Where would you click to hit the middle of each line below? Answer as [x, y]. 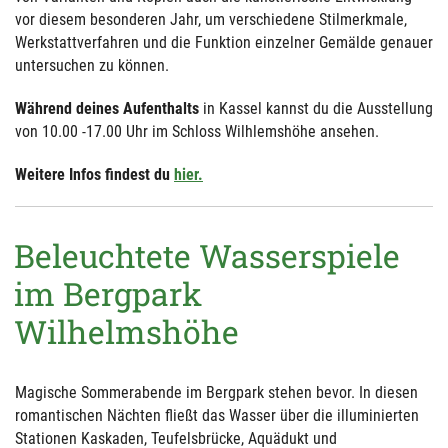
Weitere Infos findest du [94, 174]
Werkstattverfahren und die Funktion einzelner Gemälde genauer [224, 42]
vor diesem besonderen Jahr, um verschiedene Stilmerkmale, [211, 19]
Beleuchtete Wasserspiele [207, 255]
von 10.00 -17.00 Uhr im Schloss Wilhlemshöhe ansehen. [197, 131]
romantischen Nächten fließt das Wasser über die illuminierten [217, 415]
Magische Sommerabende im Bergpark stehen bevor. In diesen [216, 392]
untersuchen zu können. [92, 65]
